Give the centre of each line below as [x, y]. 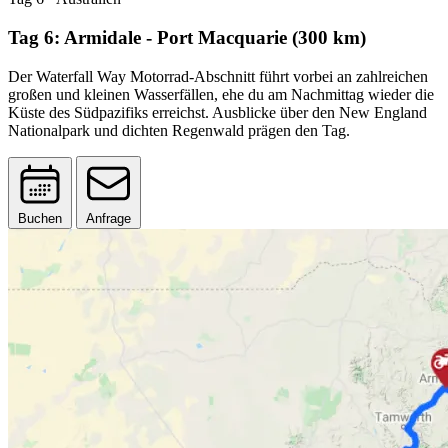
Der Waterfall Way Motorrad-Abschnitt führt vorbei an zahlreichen [218, 76]
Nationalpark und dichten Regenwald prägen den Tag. [179, 130]
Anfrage [108, 218]
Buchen [40, 218]
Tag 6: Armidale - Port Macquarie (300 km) [187, 37]
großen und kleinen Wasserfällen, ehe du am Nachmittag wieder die [221, 94]
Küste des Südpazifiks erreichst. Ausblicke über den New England [217, 112]
